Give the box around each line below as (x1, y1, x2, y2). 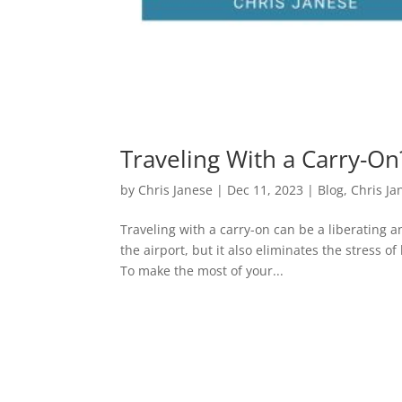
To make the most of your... (120, 262, 284, 280)
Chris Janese (138, 181, 214, 199)
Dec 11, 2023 (227, 181, 304, 199)
